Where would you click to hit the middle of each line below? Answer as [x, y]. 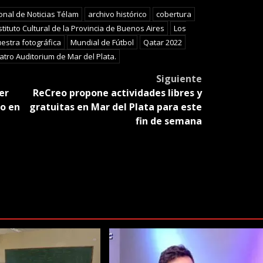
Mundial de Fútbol [102, 42]
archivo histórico [117, 14]
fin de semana [168, 121]
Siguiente [179, 78]
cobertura [173, 14]
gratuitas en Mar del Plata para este [115, 107]
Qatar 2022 [162, 42]
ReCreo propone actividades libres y [117, 92]
